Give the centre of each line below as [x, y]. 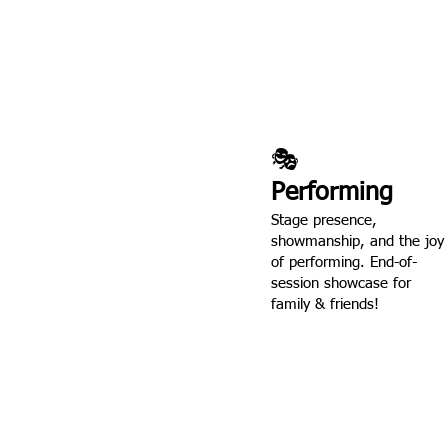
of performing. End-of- [344, 262]
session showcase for [341, 283]
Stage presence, [324, 220]
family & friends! [325, 304]
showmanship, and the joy [357, 241]
